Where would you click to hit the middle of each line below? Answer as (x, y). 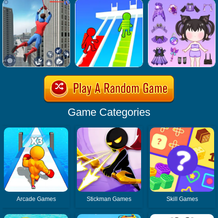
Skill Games (182, 199)
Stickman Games (109, 199)
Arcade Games (36, 199)
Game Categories (109, 112)
